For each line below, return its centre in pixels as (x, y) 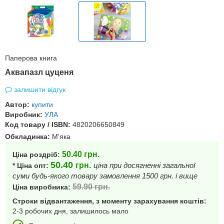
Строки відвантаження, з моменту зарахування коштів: (109, 201)
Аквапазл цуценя (39, 72)
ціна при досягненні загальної (144, 165)
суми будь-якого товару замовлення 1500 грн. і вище (105, 176)
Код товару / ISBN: (39, 124)
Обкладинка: (28, 136)
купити (42, 104)
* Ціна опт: (31, 165)
